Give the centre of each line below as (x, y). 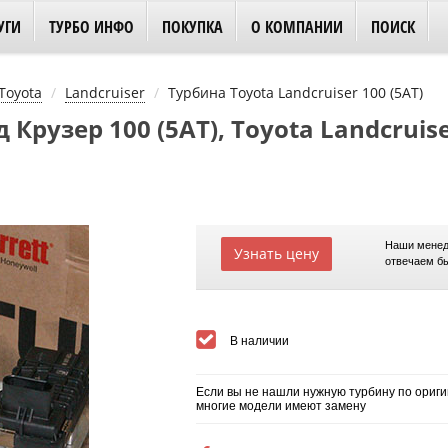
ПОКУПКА (192, 27)
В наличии (259, 341)
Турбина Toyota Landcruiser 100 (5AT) (295, 92)
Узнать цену (276, 253)
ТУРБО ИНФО (91, 27)
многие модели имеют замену (280, 406)
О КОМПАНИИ (297, 27)
